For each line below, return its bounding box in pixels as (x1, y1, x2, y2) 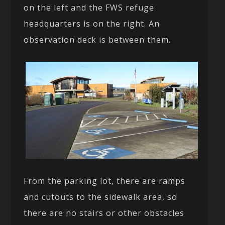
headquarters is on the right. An (24, 18, 160, 29)
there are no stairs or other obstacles (24, 207, 185, 218)
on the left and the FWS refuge (24, 2, 155, 13)
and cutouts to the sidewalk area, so (24, 191, 178, 202)
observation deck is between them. (24, 34, 171, 45)
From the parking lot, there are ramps (24, 175, 186, 186)
